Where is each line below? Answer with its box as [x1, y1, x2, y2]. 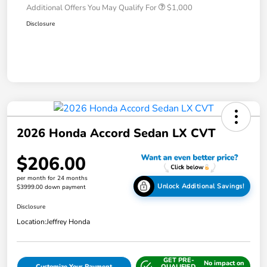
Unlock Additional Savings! [157, 181, 244, 191]
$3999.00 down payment [17, 182, 86, 191]
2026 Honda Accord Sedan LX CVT [17, 125, 216, 142]
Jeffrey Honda [46, 216, 90, 226]
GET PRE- [163, 255, 194, 265]
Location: [17, 216, 46, 226]
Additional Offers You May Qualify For [26, 2, 157, 14]
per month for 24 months [17, 173, 88, 182]
